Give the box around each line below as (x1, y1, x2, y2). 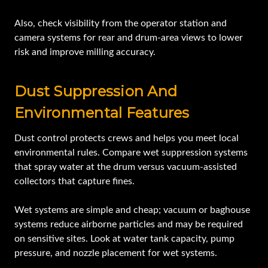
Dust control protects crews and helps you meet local (14, 133, 239, 144)
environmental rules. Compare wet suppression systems (14, 148, 248, 158)
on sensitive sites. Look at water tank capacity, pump (14, 234, 234, 244)
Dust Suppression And (14, 83, 177, 100)
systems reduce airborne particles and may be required (14, 220, 243, 230)
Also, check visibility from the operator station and (14, 19, 227, 29)
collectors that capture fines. (14, 176, 137, 187)
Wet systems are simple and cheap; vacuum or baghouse (14, 205, 250, 215)
